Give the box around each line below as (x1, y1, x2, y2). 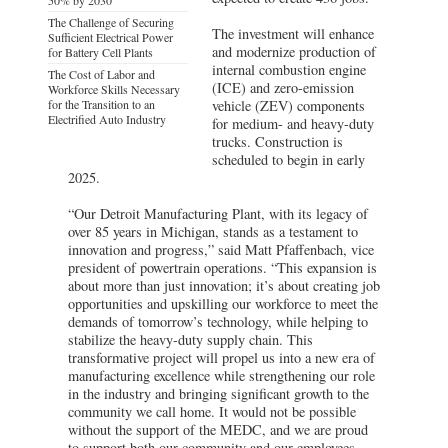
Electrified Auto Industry (48, 110, 166, 127)
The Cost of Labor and (48, 65, 155, 82)
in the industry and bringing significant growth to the (68, 383, 369, 403)
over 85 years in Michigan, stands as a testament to (68, 221, 358, 241)
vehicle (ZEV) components (212, 95, 366, 115)
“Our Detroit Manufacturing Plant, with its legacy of (68, 203, 368, 223)
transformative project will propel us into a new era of (68, 347, 375, 367)
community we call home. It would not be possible (68, 401, 356, 421)
